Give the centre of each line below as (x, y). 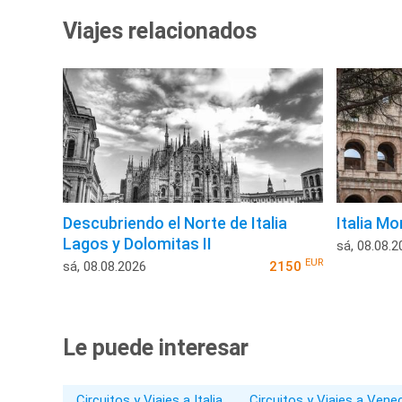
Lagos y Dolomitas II (137, 243)
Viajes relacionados (160, 31)
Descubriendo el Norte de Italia (175, 223)
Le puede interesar (156, 347)
